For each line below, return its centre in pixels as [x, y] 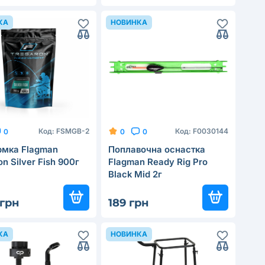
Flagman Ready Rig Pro [158, 162]
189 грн [128, 203]
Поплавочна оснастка [157, 150]
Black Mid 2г [135, 174]
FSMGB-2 [73, 131]
